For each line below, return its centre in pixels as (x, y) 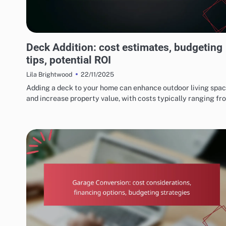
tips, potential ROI (69, 60)
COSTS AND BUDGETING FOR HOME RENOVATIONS (93, 37)
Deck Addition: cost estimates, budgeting (124, 47)
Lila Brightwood (49, 75)
